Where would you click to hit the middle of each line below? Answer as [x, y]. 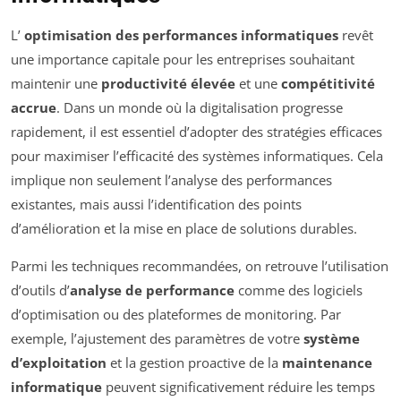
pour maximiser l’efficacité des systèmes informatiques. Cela [197, 156]
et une [258, 84]
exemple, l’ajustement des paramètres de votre [157, 339]
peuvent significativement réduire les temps [239, 387]
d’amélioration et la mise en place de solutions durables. [184, 229]
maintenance [327, 363]
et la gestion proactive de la [194, 363]
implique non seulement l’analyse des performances [171, 180]
